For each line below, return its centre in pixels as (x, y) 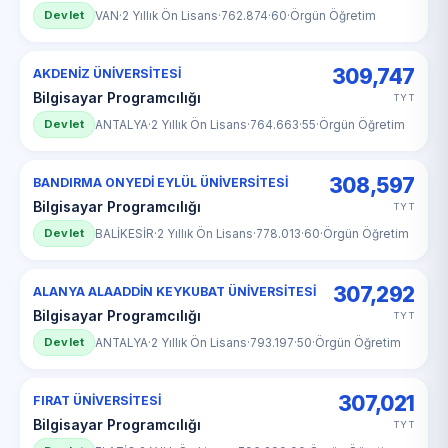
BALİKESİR (125, 233)
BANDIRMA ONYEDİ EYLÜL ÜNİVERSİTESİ (160, 182)
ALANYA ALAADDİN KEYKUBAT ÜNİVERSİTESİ (174, 291)
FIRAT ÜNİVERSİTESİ (97, 400)
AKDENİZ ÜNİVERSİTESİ (107, 73)
